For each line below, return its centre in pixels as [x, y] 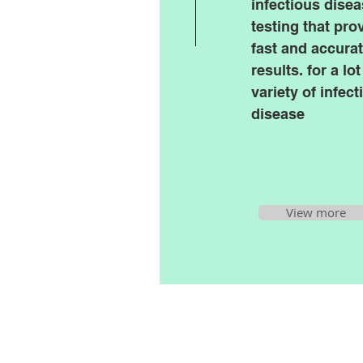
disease [278, 114]
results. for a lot [306, 70]
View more [316, 212]
